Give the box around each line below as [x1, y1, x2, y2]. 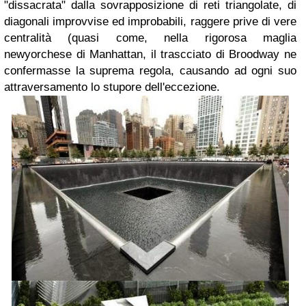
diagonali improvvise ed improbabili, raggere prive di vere [4, 15, 296, 29]
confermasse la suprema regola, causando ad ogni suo [4, 64, 296, 78]
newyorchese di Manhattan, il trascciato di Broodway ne [4, 48, 296, 61]
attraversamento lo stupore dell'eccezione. [4, 81, 220, 94]
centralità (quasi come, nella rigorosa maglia [4, 31, 296, 45]
